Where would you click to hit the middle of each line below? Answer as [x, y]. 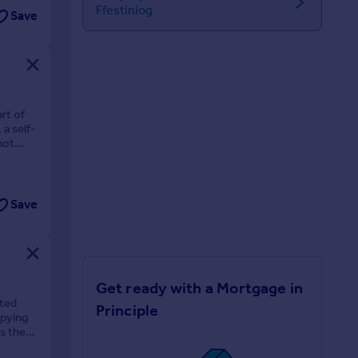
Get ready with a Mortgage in [199, 288]
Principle [127, 310]
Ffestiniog [124, 10]
